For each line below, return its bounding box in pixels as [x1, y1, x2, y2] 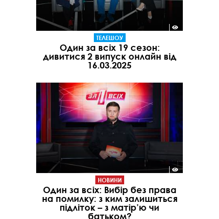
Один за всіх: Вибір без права [43, 184, 176, 196]
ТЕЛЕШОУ [96, 33, 123, 42]
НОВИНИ [97, 176, 122, 184]
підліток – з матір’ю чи [60, 202, 159, 213]
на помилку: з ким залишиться [42, 193, 177, 204]
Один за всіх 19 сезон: [59, 42, 160, 53]
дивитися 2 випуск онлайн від [43, 50, 176, 62]
